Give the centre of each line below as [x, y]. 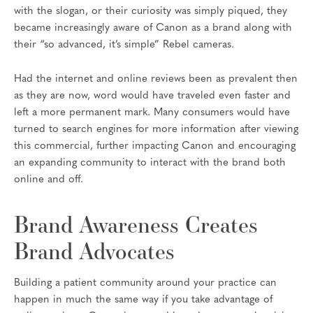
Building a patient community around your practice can [145, 284]
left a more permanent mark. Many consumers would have [152, 113]
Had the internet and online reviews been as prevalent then [156, 80]
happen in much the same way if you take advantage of [143, 300]
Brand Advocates [94, 251]
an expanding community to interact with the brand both [150, 163]
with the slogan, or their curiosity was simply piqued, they [151, 11]
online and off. [49, 180]
